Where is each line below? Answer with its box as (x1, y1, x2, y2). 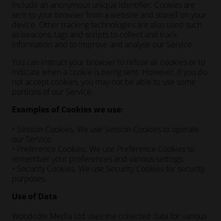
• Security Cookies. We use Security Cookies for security (12, 163, 205, 174)
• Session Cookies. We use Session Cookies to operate (12, 124, 199, 135)
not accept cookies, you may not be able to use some (12, 76, 196, 87)
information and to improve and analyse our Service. (12, 39, 194, 50)
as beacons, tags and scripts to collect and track (12, 29, 177, 40)
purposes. (12, 173, 47, 184)
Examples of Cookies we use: (12, 104, 123, 115)
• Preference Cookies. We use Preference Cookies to (12, 144, 194, 154)
